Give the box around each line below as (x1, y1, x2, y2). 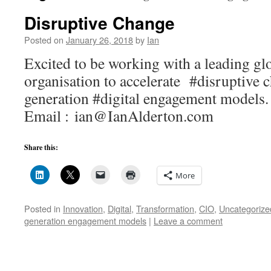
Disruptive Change (24, 10, 175, 35)
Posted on (24, 33, 64, 46)
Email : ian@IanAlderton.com (24, 105, 214, 126)
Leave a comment (154, 214, 223, 227)
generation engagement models (24, 214, 146, 227)
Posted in (24, 202, 60, 215)
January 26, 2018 (66, 33, 133, 46)
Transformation (136, 202, 194, 215)
